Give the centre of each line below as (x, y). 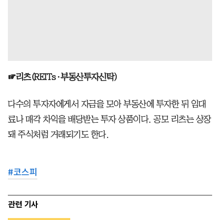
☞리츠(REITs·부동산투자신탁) (62, 77)
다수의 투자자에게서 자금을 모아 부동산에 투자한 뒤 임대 (107, 104)
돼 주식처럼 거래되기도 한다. (58, 134)
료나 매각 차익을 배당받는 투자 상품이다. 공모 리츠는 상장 (110, 119)
